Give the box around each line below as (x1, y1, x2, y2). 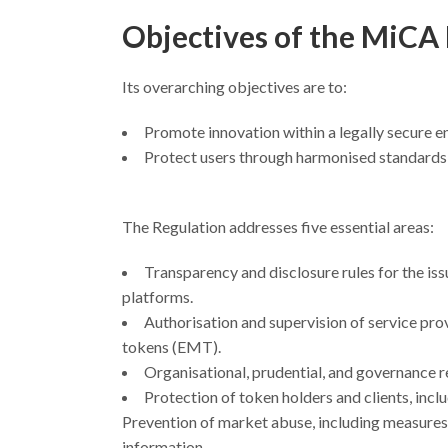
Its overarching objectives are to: (122, 77, 347, 96)
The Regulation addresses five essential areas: (122, 217, 434, 236)
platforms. (122, 287, 193, 306)
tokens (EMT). (122, 337, 221, 356)
